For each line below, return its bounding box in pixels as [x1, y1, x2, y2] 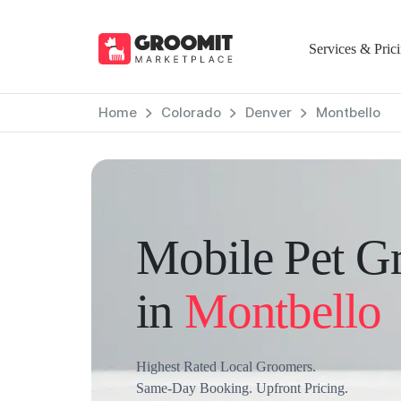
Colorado [160, 104, 221, 121]
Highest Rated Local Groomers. [136, 359, 316, 374]
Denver [244, 104, 292, 121]
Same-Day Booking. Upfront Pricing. [136, 380, 348, 396]
